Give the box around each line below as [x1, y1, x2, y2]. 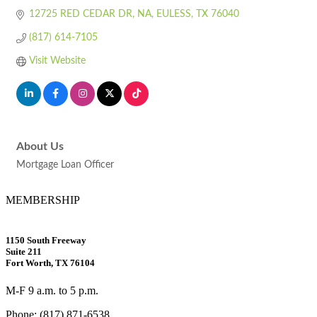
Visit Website [28, 56, 86, 66]
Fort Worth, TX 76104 [6, 258, 95, 269]
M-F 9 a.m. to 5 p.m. [6, 284, 98, 297]
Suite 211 [6, 246, 42, 258]
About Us [16, 141, 64, 152]
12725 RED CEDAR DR [28, 9, 132, 19]
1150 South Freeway [6, 235, 86, 246]
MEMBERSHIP [6, 194, 80, 206]
